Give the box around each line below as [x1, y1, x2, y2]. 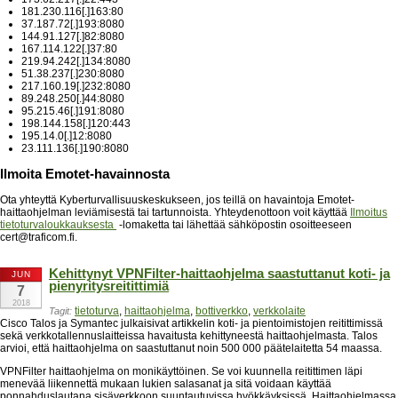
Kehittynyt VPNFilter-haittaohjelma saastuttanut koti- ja [49, 266, 390, 281]
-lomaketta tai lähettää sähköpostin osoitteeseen [116, 218, 352, 231]
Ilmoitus [350, 205, 387, 219]
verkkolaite [253, 305, 306, 318]
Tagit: [49, 306, 72, 317]
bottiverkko [195, 305, 248, 318]
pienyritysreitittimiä [49, 278, 169, 293]
